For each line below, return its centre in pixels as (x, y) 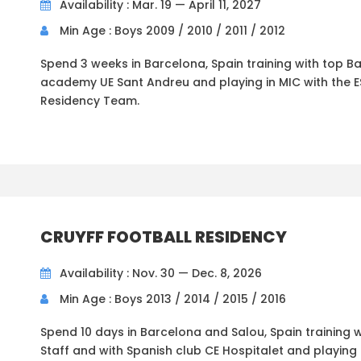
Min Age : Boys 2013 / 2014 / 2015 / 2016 (173, 299)
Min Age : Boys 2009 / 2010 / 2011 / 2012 (172, 31)
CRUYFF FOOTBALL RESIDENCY (164, 237)
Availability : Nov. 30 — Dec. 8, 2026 (161, 274)
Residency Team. (90, 101)
